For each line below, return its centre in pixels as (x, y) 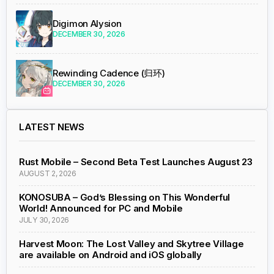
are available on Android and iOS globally (110, 254)
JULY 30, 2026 (44, 220)
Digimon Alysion (87, 23)
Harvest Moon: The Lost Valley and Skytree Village (131, 243)
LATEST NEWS (52, 127)
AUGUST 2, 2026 (48, 173)
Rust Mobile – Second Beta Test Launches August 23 (136, 161)
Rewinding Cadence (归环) (109, 73)
